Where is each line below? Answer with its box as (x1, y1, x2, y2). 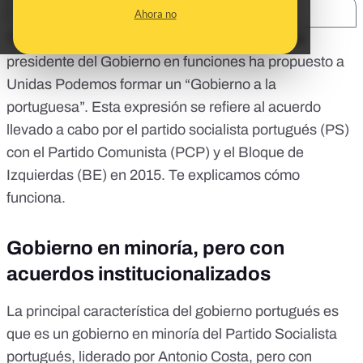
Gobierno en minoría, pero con (6, 237, 284, 258)
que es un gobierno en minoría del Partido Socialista (6, 325, 337, 342)
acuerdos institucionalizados (6, 263, 271, 284)
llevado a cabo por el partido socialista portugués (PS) (6, 121, 349, 138)
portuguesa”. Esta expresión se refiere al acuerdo (6, 98, 321, 115)
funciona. (6, 189, 66, 206)
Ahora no (134, 7, 177, 20)
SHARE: (25, 4, 62, 16)
